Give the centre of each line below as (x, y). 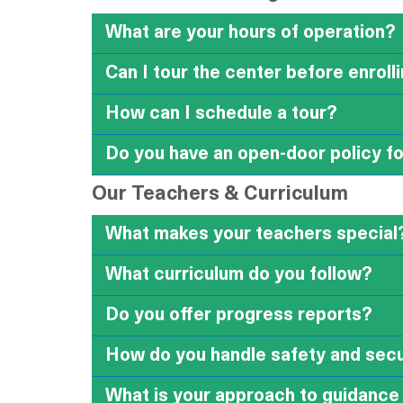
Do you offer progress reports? (239, 316)
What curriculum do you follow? (239, 275)
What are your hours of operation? (251, 33)
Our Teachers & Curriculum (220, 195)
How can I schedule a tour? (221, 114)
